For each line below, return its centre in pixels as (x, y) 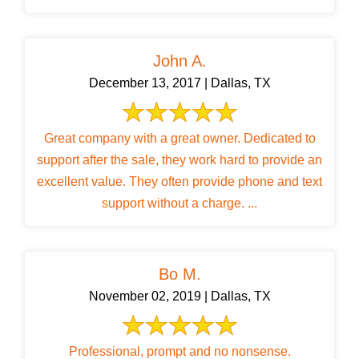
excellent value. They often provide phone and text (179, 182)
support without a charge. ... (179, 204)
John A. (179, 61)
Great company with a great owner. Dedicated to (179, 139)
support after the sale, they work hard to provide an (179, 160)
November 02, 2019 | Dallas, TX (179, 296)
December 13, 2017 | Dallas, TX (179, 83)
